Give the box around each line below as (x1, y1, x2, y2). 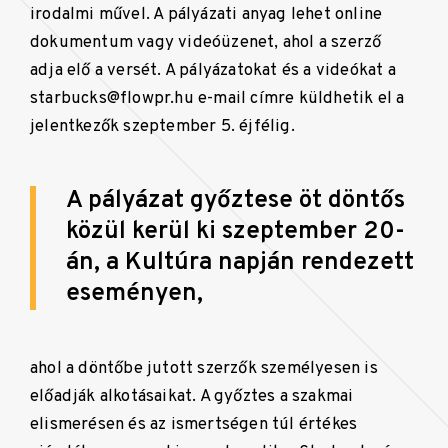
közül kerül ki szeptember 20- (66, 216, 405, 247)
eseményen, (66, 278, 203, 309)
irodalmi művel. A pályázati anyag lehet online (30, 3, 383, 25)
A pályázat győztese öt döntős (66, 185, 405, 216)
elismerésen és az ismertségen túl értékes (30, 413, 358, 435)
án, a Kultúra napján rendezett (66, 247, 414, 278)
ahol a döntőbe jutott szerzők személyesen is (30, 357, 378, 379)
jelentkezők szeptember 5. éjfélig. (30, 115, 295, 137)
